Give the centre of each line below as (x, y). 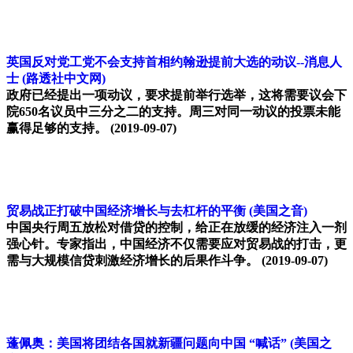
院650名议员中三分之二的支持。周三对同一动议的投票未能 (173, 112)
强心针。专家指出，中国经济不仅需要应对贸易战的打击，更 (176, 244)
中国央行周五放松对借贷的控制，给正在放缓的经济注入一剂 (176, 228)
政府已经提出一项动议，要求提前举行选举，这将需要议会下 (176, 95)
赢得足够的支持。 (57, 128)
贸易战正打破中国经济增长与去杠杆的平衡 (126, 211)
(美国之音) (278, 211)
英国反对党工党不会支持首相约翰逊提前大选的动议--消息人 (174, 62)
